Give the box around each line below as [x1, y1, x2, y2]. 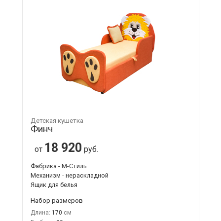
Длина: [30, 209, 50, 216]
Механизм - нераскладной [30, 171, 109, 179]
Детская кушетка [30, 116, 83, 124]
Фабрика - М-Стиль [30, 162, 87, 170]
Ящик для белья [30, 181, 77, 188]
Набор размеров [30, 196, 83, 204]
